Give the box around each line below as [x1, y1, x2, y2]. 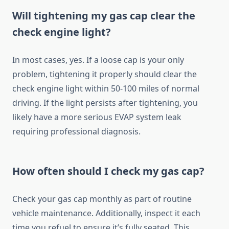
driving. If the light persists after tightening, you [12, 97, 198, 109]
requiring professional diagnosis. [12, 126, 141, 138]
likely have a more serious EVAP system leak [12, 111, 181, 123]
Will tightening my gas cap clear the [12, 9, 195, 23]
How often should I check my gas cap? [12, 164, 204, 178]
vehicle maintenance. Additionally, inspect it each [12, 208, 200, 219]
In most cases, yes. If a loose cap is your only [12, 54, 184, 66]
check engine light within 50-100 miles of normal [12, 83, 199, 95]
